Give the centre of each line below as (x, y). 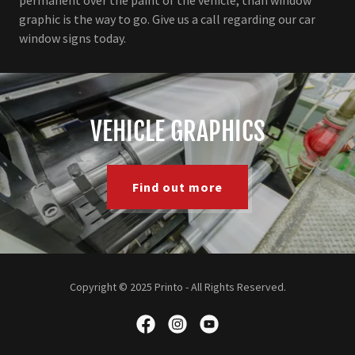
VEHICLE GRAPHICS (177, 131)
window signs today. (73, 38)
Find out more (177, 187)
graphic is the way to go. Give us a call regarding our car (167, 19)
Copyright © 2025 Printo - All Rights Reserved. (177, 286)
